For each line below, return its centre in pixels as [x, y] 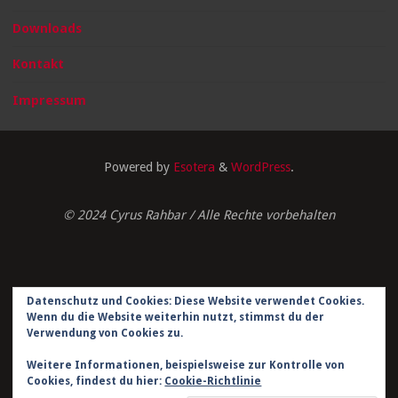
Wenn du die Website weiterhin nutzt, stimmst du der [176, 317]
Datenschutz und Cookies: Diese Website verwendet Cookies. [196, 301]
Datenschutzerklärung [199, 348]
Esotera [192, 167]
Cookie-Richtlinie [213, 381]
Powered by [137, 167]
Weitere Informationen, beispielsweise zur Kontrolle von [186, 365]
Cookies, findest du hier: [96, 381]
